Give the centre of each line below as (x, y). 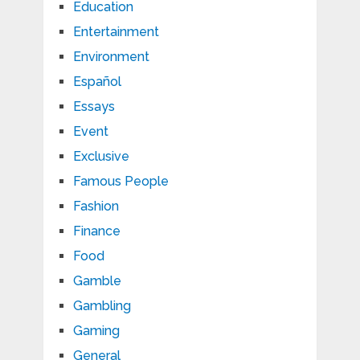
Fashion (96, 207)
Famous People (121, 182)
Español (97, 82)
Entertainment (116, 32)
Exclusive (101, 157)
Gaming (96, 331)
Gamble (97, 281)
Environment (111, 57)
